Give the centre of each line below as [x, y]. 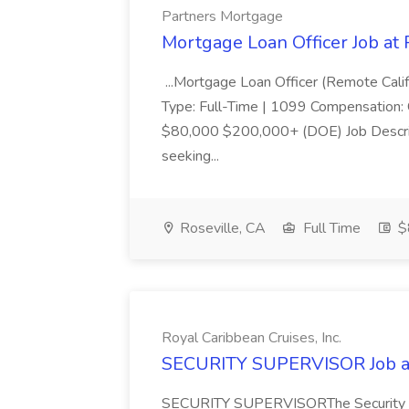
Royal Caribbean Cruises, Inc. [252, 338]
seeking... [192, 156]
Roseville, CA [221, 228]
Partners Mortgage [222, 16]
